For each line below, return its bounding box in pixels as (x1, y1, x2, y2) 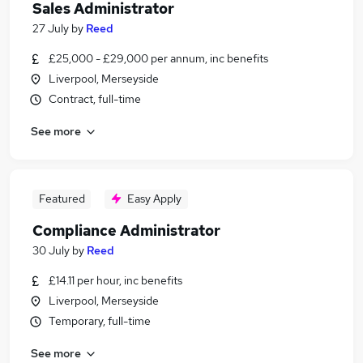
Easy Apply (127, 191, 181, 206)
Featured (38, 191, 85, 206)
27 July (32, 21, 69, 36)
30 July (32, 243, 70, 258)
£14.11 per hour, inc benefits (49, 273, 182, 288)
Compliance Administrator (32, 221, 220, 240)
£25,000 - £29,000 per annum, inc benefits (49, 51, 268, 66)
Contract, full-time (49, 92, 141, 106)
